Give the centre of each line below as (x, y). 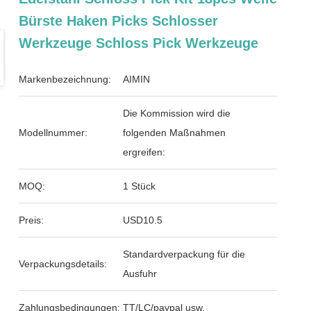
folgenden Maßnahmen (175, 133)
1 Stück (140, 186)
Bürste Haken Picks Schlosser (119, 21)
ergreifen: (144, 152)
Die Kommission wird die (177, 113)
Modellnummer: (53, 133)
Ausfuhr (140, 274)
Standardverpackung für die (184, 254)
